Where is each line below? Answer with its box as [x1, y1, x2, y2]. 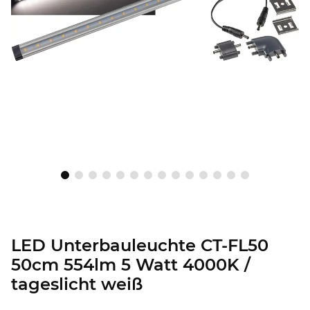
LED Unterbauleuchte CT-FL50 [11, 235, 268, 256]
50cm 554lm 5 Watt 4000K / [11, 255, 250, 275]
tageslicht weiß [11, 274, 143, 295]
